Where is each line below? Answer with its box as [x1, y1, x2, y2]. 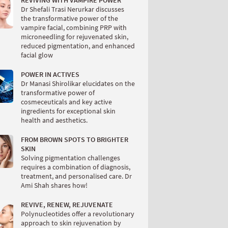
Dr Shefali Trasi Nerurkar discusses [21, 5, 124, 14]
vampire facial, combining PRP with [21, 23, 127, 32]
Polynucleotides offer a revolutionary [21, 209, 134, 218]
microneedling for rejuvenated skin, [21, 32, 128, 41]
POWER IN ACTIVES [21, 70, 79, 79]
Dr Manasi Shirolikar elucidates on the [21, 79, 135, 88]
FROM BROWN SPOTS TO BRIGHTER [21, 135, 128, 144]
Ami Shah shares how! [21, 181, 88, 190]
